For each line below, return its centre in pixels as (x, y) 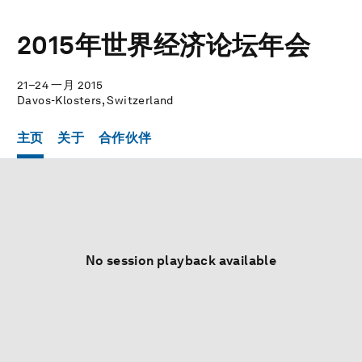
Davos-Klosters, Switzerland (95, 100)
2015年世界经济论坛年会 (164, 45)
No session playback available (181, 261)
